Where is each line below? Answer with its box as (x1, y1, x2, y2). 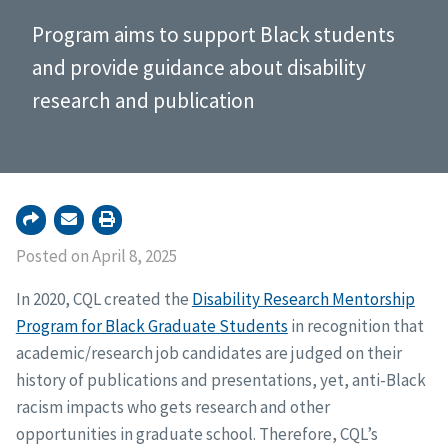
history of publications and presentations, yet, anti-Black (15, 369, 426, 392)
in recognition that (287, 315, 424, 338)
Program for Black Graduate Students (15, 315, 288, 338)
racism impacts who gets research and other (15, 396, 330, 419)
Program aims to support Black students (32, 21, 395, 49)
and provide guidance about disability (32, 54, 366, 82)
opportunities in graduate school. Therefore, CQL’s (15, 423, 378, 446)
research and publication (32, 87, 255, 115)
